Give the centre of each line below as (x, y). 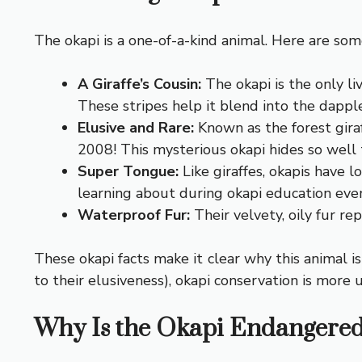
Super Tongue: (128, 171)
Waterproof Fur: (134, 215)
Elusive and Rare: (136, 127)
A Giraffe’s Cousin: (139, 84)
